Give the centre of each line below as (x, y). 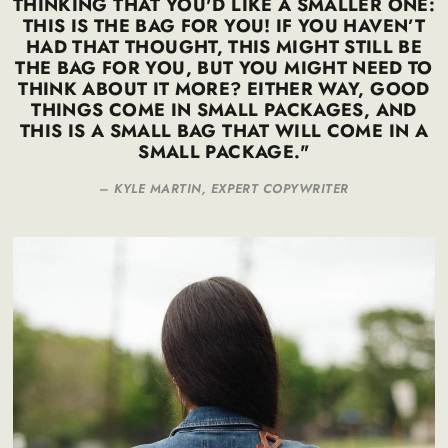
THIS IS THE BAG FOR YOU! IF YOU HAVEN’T (224, 25)
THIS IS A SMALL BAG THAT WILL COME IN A (224, 130)
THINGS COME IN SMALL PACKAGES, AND (224, 109)
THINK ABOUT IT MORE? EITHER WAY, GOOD (224, 88)
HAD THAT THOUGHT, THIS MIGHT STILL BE (224, 46)
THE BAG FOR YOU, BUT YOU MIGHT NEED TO (224, 67)
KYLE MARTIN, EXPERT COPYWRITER (231, 188)
